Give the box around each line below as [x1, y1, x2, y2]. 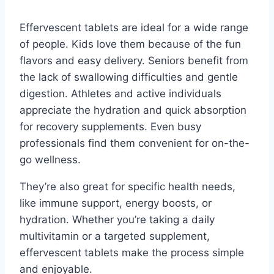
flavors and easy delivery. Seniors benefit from [20, 54, 248, 67]
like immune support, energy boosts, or [20, 196, 212, 209]
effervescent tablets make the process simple [20, 246, 244, 259]
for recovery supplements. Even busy [20, 120, 201, 133]
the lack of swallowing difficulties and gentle [20, 70, 238, 83]
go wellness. [20, 153, 81, 166]
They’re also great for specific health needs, [20, 180, 235, 193]
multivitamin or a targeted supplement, [20, 229, 210, 242]
